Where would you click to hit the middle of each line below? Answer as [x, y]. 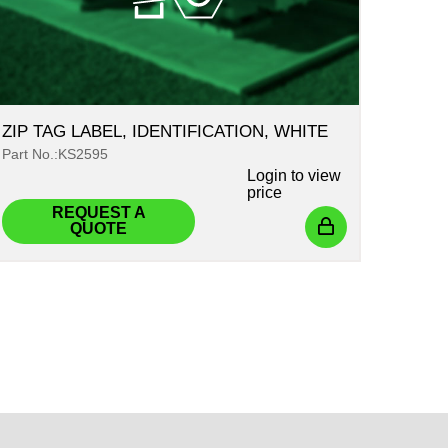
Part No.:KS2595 [55, 153]
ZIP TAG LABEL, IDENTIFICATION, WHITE [165, 131]
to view [314, 175]
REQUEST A [98, 213]
